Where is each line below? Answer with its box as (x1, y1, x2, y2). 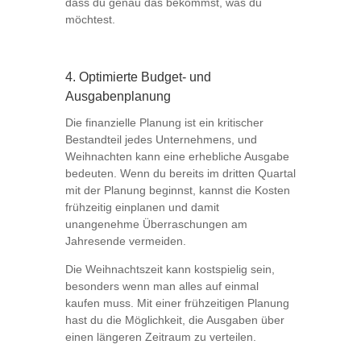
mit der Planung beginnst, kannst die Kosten (64, 184, 290, 197)
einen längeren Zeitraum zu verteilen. (64, 330, 256, 344)
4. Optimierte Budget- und (64, 70, 211, 85)
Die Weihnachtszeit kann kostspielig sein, (64, 263, 275, 276)
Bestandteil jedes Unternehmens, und (64, 133, 257, 147)
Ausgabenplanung (64, 89, 171, 104)
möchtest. (64, 13, 115, 27)
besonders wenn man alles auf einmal (64, 280, 259, 293)
